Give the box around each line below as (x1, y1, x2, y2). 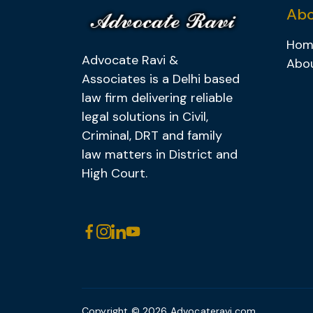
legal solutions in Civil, (82, 108, 208, 126)
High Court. (82, 165, 147, 182)
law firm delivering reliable (82, 89, 233, 107)
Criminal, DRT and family (82, 127, 222, 145)
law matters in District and (82, 146, 238, 163)
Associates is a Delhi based (82, 71, 240, 88)
